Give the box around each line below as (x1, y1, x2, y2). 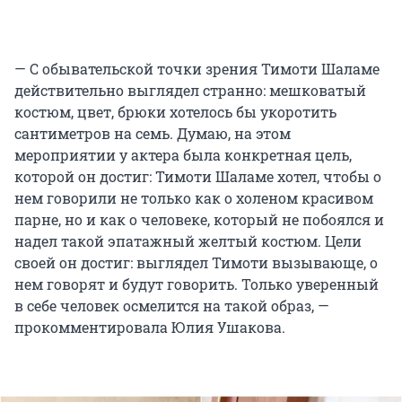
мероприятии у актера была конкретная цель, (14, 144, 352, 164)
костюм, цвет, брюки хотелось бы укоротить (14, 101, 336, 121)
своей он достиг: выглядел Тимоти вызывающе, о (14, 252, 378, 272)
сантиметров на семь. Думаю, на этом (14, 123, 291, 143)
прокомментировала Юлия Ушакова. (14, 317, 285, 336)
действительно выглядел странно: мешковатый (14, 80, 366, 100)
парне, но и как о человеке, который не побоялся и (14, 209, 384, 229)
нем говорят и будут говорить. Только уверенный (14, 274, 379, 293)
